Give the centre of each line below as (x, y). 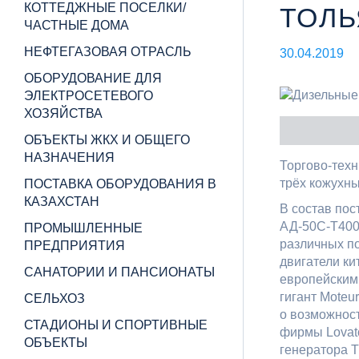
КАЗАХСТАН (62, 202)
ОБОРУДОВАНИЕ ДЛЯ (93, 78)
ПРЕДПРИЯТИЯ (75, 246)
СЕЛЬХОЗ (54, 298)
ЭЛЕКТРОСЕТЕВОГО (89, 96)
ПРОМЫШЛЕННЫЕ (83, 228)
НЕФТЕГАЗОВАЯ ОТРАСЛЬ (108, 52)
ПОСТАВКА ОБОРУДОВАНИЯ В (120, 184)
